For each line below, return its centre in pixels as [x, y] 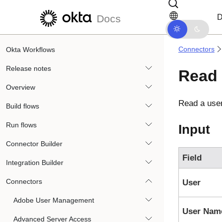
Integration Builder [35, 163]
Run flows [21, 125]
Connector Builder [34, 144]
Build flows [23, 106]
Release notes [28, 68]
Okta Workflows [30, 50]
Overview [21, 87]
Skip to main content [44, 9]
